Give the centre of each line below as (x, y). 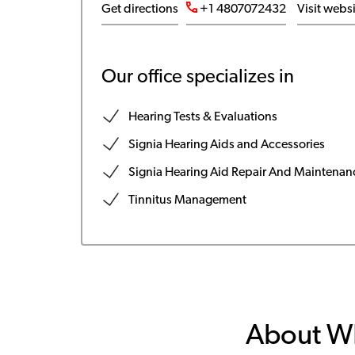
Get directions (139, 10)
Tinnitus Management (187, 200)
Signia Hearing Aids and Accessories (226, 145)
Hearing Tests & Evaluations (202, 117)
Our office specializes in (197, 78)
